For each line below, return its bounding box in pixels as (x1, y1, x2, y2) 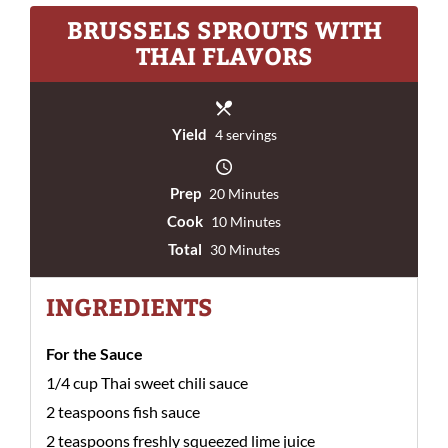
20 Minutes (205, 185, 279, 202)
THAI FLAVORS (135, 39, 313, 71)
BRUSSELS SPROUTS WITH (66, 13, 382, 45)
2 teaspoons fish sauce (46, 402, 200, 421)
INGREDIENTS (46, 290, 213, 322)
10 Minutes (208, 213, 281, 230)
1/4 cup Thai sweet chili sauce (46, 373, 248, 392)
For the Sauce (46, 344, 143, 363)
